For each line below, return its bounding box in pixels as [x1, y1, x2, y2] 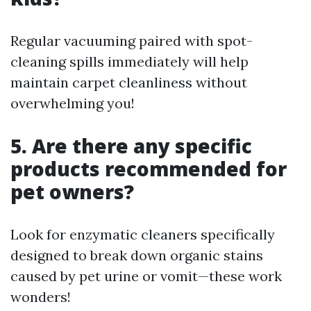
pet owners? [10, 178, 134, 205]
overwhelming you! [10, 94, 135, 112]
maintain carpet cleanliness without [10, 74, 247, 92]
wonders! [10, 288, 71, 306]
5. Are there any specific [10, 133, 252, 160]
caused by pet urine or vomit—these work [10, 267, 282, 285]
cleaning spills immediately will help [10, 53, 249, 71]
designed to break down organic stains [10, 246, 263, 264]
